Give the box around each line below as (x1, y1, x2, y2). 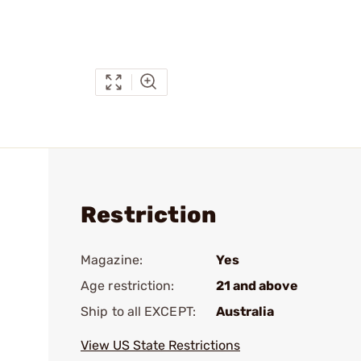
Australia (216, 304, 274, 319)
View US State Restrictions (81, 338, 240, 353)
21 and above (216, 278, 298, 293)
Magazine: (81, 252, 143, 268)
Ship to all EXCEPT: (81, 304, 196, 319)
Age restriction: (81, 278, 175, 293)
